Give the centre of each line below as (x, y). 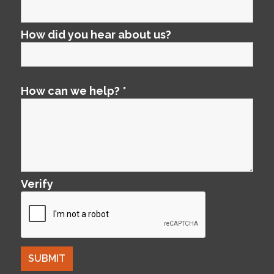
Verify (37, 183)
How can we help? (72, 91)
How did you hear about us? (96, 34)
